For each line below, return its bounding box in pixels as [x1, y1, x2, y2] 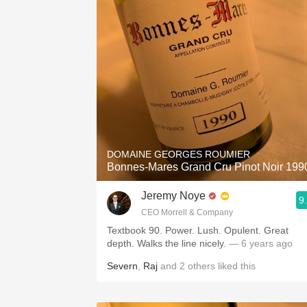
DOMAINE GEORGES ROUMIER [107, 149, 250, 160]
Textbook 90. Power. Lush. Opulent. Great [107, 225, 288, 236]
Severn [107, 260, 138, 271]
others [188, 260, 215, 271]
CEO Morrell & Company [141, 208, 233, 217]
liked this [215, 260, 256, 271]
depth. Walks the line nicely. [107, 238, 229, 249]
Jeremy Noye [141, 190, 206, 201]
